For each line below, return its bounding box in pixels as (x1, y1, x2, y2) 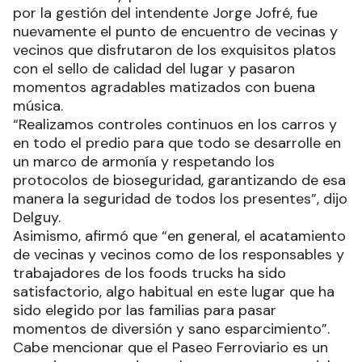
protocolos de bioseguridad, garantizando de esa (13, 170, 346, 191)
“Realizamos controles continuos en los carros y (13, 115, 337, 135)
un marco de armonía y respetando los (13, 152, 275, 172)
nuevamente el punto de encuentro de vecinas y (13, 22, 338, 42)
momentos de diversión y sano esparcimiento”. (13, 319, 330, 339)
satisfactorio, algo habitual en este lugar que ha (13, 282, 335, 302)
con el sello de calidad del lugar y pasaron (13, 59, 295, 79)
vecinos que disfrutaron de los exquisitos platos (13, 40, 336, 61)
